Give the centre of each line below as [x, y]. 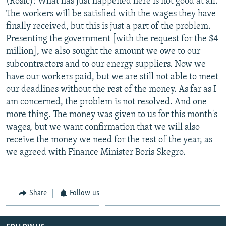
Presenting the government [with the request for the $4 [112, 39]
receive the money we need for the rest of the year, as [109, 140]
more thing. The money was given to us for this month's [112, 115]
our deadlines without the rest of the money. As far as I [111, 89]
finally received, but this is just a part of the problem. [108, 26]
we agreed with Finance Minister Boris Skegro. [96, 152]
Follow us [84, 193]
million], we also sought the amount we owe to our [103, 51]
